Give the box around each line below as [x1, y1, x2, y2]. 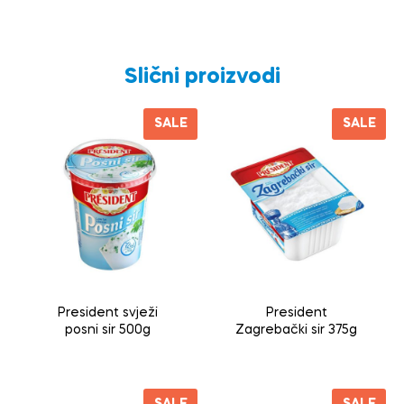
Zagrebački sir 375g [235, 323, 357, 336]
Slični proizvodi [124, 66, 280, 87]
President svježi [58, 306, 158, 319]
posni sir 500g [65, 323, 151, 336]
